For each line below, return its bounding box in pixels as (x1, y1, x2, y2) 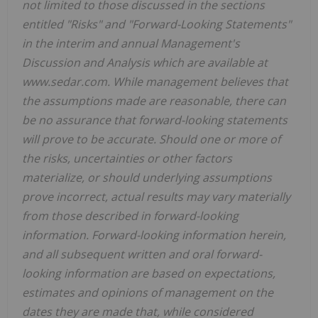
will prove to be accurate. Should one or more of (22, 131, 280, 147)
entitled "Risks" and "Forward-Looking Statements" (22, 16, 291, 32)
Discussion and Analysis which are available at (22, 54, 268, 70)
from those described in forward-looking (22, 207, 238, 224)
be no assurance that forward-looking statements (22, 111, 287, 128)
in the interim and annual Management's (22, 35, 240, 51)
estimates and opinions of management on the (22, 284, 273, 300)
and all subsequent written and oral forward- (22, 246, 262, 262)
